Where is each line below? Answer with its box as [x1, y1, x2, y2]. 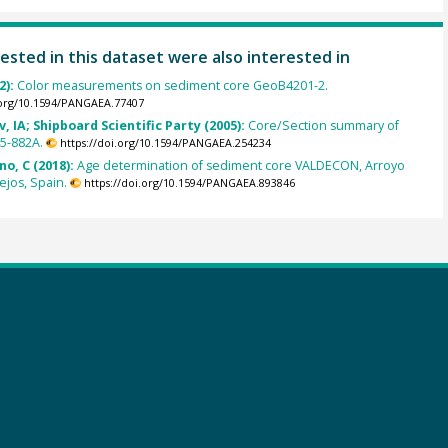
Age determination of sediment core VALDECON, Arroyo [76, 157, 405, 175]
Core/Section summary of [247, 117, 399, 135]
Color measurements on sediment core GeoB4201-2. [16, 76, 328, 94]
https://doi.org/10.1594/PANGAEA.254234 [59, 136, 271, 151]
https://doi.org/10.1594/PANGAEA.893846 [83, 176, 295, 191]
